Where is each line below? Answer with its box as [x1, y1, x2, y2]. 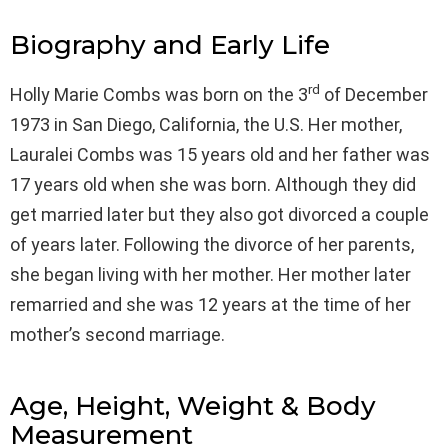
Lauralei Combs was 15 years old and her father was [10, 143, 430, 165]
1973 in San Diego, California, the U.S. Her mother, [10, 113, 402, 135]
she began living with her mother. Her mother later [10, 263, 411, 285]
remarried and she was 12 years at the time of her [10, 293, 411, 315]
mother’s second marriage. [10, 323, 225, 345]
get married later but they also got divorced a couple [10, 203, 429, 225]
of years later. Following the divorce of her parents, [10, 233, 414, 255]
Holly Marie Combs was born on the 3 [10, 83, 308, 105]
